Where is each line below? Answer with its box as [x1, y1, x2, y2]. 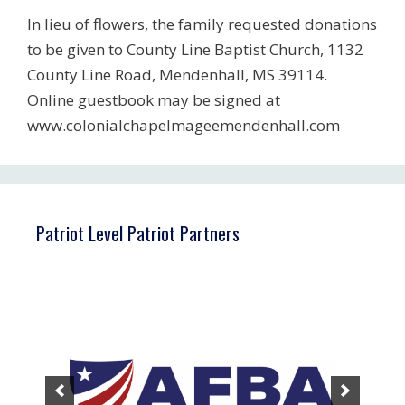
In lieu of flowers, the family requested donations [27, 13, 377, 34]
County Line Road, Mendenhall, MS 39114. [27, 63, 327, 85]
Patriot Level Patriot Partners [36, 219, 240, 247]
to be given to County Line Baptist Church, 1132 [27, 38, 363, 60]
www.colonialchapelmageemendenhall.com [27, 114, 340, 136]
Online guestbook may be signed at [27, 89, 280, 110]
